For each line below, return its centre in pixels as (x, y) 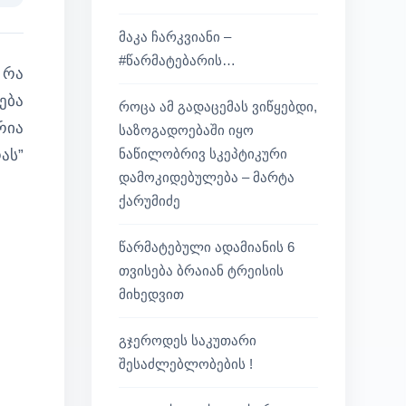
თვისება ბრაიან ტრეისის (201, 271)
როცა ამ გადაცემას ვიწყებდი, (218, 106)
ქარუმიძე (150, 201)
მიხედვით (151, 294)
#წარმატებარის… (177, 60)
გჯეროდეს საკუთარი (188, 340)
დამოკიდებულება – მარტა (207, 177)
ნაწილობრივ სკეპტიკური (203, 154)
